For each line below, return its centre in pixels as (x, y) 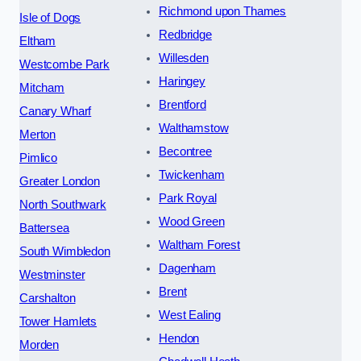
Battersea (44, 228)
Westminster (52, 275)
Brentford (183, 105)
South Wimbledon (65, 252)
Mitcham (42, 88)
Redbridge (185, 35)
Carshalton (48, 299)
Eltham (38, 41)
